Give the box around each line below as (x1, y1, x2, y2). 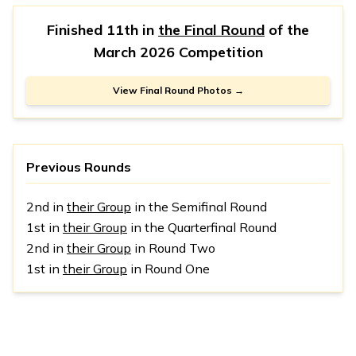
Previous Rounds (26, 158, 131, 175)
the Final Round (158, 20, 265, 39)
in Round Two (131, 239, 215, 256)
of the (265, 20, 309, 39)
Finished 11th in (47, 20, 158, 39)
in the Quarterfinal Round (127, 219, 277, 235)
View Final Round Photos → (112, 83, 244, 96)
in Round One (127, 260, 210, 277)
